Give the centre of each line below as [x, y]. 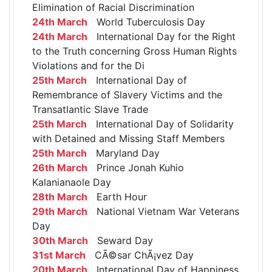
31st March [59, 255]
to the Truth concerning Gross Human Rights [134, 51]
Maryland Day [123, 153]
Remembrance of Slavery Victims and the [127, 95]
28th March [60, 197]
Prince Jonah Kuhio [136, 168]
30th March [60, 241]
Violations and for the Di [88, 66]
